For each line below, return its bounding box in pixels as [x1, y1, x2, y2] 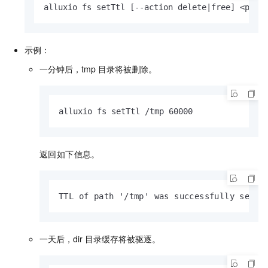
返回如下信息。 [39, 148, 100, 160]
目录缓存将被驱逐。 [85, 233, 161, 245]
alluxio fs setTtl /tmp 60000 [59, 106, 193, 117]
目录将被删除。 [98, 63, 157, 75]
